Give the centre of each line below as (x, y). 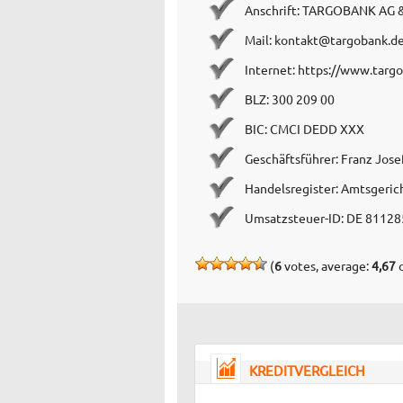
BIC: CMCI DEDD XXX (304, 128)
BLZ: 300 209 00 (290, 99)
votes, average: (327, 265)
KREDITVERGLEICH (307, 370)
